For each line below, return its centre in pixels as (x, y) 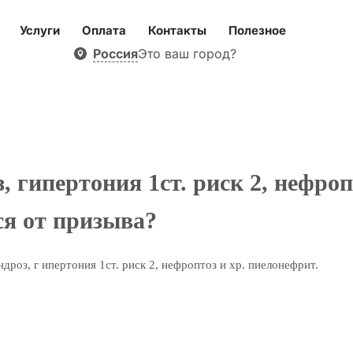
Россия (115, 53)
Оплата (104, 31)
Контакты (177, 31)
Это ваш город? (187, 54)
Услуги (39, 31)
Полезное (257, 31)
